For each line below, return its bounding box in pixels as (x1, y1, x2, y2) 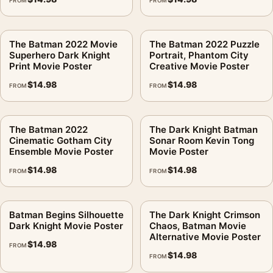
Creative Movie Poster (149, 60, 249, 72)
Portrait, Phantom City (149, 49, 249, 61)
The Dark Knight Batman (149, 123, 258, 135)
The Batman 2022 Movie (9, 38, 118, 50)
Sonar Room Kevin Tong (149, 134, 254, 146)
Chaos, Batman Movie (149, 219, 246, 232)
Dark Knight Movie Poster (9, 219, 123, 232)
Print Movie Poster (9, 60, 92, 72)
